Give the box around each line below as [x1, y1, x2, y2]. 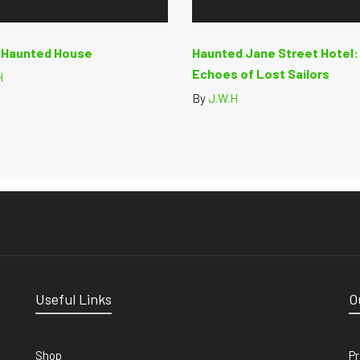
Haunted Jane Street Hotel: [192, 44, 358, 60]
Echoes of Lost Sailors [192, 65, 329, 81]
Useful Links [35, 289, 112, 308]
